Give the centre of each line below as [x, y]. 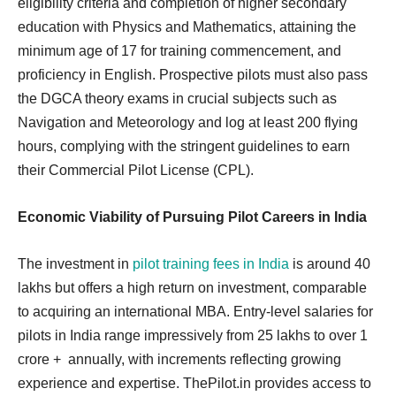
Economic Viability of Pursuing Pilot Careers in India [192, 217]
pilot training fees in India [211, 263]
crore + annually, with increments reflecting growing [179, 359]
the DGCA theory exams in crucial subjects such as [177, 98]
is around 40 [330, 263]
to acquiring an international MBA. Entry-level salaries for [195, 311]
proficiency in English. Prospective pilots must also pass [193, 74]
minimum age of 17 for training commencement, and [179, 50]
